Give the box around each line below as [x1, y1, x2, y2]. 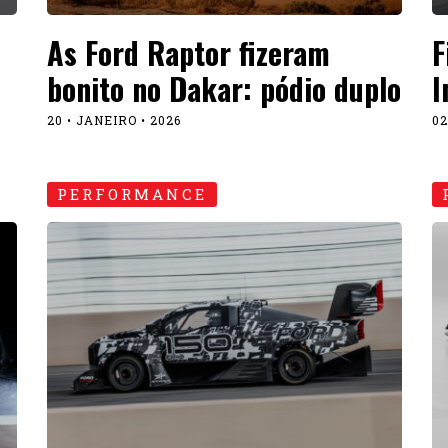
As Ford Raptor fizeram [46, 30, 330, 76]
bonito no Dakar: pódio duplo [46, 66, 401, 112]
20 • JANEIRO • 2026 [46, 112, 181, 129]
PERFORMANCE [56, 184, 207, 205]
